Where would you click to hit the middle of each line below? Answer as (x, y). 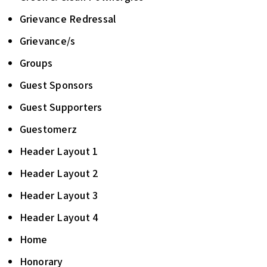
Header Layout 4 (59, 217)
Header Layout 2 (59, 173)
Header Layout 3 (59, 195)
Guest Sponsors (56, 85)
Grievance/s (47, 41)
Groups (36, 63)
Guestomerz (48, 129)
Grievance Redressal (68, 19)
